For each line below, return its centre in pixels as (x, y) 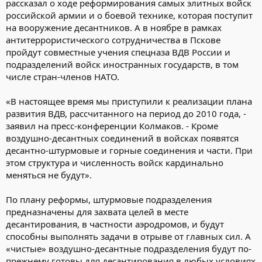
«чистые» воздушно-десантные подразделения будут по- (129, 248)
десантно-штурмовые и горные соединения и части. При (129, 150)
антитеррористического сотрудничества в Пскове (113, 39)
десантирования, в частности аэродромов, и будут (115, 224)
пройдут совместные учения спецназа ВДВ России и (118, 52)
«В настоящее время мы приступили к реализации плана (129, 101)
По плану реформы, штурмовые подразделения (109, 199)
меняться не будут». (49, 175)
